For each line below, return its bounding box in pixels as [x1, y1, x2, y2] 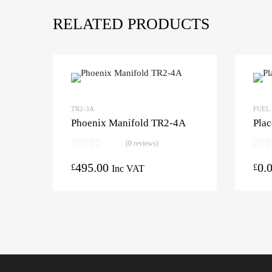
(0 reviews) [126, 138, 158, 148]
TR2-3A [71, 104, 94, 112]
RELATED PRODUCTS [53, 15, 209, 33]
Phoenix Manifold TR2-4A [71, 117, 186, 129]
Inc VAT [112, 163, 144, 174]
